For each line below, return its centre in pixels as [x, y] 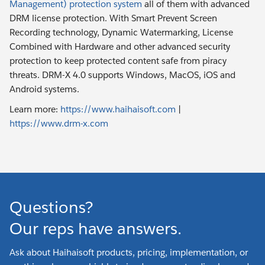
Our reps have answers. [96, 228]
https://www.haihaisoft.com [118, 109]
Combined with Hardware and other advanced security [120, 46]
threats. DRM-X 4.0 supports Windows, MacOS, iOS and [122, 75]
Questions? [51, 207]
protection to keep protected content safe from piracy [118, 60]
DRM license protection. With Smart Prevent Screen [113, 18]
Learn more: [35, 109]
